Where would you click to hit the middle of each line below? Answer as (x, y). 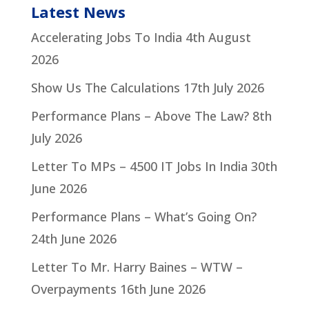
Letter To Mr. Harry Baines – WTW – (137, 267)
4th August (218, 38)
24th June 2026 (73, 239)
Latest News (78, 12)
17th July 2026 (223, 88)
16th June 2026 (162, 289)
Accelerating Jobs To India (106, 38)
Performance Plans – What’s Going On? (143, 217)
